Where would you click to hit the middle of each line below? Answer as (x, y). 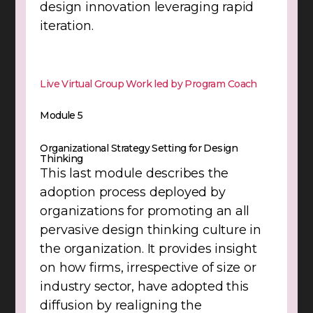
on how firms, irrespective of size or (148, 268)
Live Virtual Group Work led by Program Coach (148, 84)
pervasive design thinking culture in (151, 230)
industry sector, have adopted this (145, 287)
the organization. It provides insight (148, 249)
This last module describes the (134, 174)
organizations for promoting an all (145, 211)
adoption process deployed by (133, 192)
